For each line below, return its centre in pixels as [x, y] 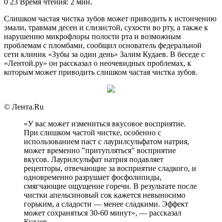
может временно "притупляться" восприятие [100, 150]
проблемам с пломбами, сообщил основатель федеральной [103, 45]
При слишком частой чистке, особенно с [92, 132]
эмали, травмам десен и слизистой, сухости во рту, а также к [106, 27]
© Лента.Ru [24, 107]
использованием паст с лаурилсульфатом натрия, [107, 141]
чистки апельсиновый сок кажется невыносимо [105, 195]
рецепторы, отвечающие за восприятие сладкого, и [110, 168]
